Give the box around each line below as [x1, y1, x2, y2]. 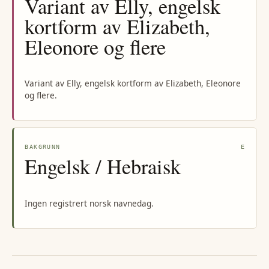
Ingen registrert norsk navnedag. [25, 197, 154, 209]
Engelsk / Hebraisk [25, 153, 181, 181]
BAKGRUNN [25, 144, 61, 151]
